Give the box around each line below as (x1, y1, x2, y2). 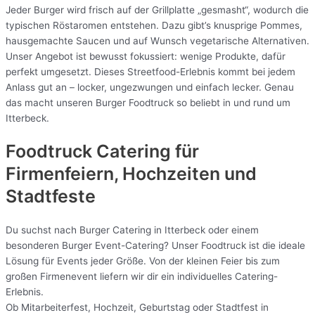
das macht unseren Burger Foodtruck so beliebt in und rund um (6, 96, 290, 108)
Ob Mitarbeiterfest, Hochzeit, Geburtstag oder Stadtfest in (6, 302, 269, 314)
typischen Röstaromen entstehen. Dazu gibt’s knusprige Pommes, (6, 19, 302, 31)
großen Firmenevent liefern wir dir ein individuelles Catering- (6, 271, 278, 283)
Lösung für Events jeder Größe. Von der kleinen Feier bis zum (6, 255, 280, 267)
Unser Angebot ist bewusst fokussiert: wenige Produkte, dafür (6, 50, 285, 62)
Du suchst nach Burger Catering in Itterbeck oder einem (6, 224, 259, 236)
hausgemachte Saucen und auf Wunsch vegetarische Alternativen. (6, 34, 309, 46)
